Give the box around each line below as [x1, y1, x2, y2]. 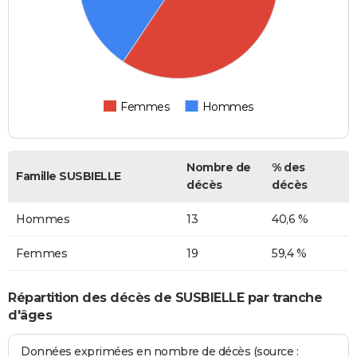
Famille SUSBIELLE [16, 169, 121, 184]
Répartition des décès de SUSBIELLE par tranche [8, 289, 322, 305]
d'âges [8, 307, 52, 323]
